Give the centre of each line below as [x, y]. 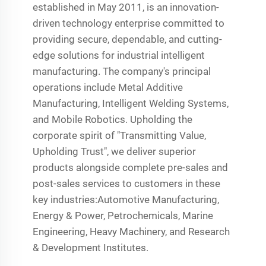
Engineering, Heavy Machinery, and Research [132, 231]
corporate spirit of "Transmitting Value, [120, 135]
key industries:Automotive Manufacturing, [126, 199]
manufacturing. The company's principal [122, 71]
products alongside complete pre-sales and [131, 167]
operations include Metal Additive [108, 87]
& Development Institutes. [91, 247]
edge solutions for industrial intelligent [119, 55]
